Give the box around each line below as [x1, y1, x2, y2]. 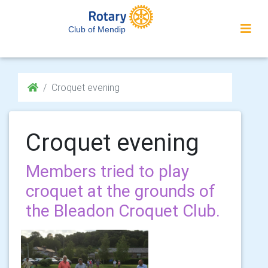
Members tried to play [26, 161, 189, 181]
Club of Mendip [68, 25, 126, 34]
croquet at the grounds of [26, 181, 215, 201]
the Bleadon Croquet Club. [26, 200, 220, 221]
